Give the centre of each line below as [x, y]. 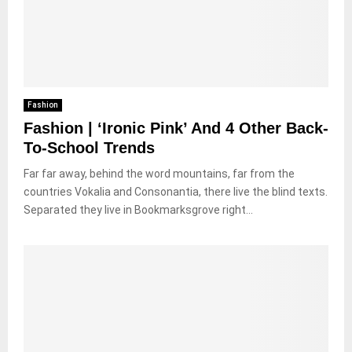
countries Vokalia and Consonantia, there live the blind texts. [176, 191]
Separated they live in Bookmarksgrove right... [138, 209]
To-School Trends [89, 147]
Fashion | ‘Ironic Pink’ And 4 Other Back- [176, 128]
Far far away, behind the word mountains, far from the [159, 173]
